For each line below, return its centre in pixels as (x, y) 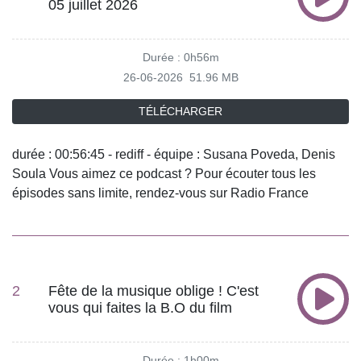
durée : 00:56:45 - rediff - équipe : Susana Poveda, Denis (174, 154)
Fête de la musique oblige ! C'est (154, 290)
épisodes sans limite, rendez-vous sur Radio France (160, 193)
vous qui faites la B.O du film (140, 307)
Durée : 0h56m (180, 57)
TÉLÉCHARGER (180, 111)
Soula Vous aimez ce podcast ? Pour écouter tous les (164, 173)
